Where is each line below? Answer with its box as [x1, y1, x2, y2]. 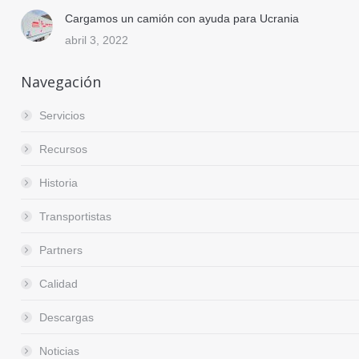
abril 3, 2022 [65, 34, 128, 47]
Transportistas [39, 210, 111, 224]
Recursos [39, 143, 87, 156]
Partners [39, 244, 83, 257]
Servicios [39, 109, 85, 123]
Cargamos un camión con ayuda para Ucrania [65, 12, 299, 26]
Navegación [21, 72, 101, 92]
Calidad [39, 277, 78, 291]
